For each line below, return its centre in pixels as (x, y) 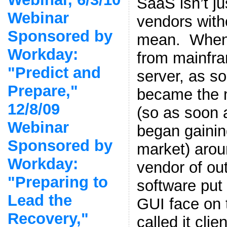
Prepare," (43, 91)
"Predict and (54, 72)
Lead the (40, 200)
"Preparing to (58, 182)
